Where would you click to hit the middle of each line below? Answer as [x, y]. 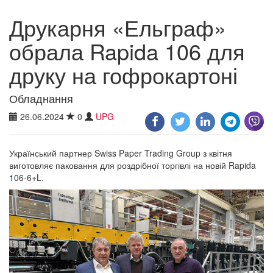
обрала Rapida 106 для [127, 51]
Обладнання [41, 98]
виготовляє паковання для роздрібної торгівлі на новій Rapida [133, 165]
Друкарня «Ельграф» [118, 27]
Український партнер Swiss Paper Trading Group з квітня [121, 153]
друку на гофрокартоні [123, 74]
